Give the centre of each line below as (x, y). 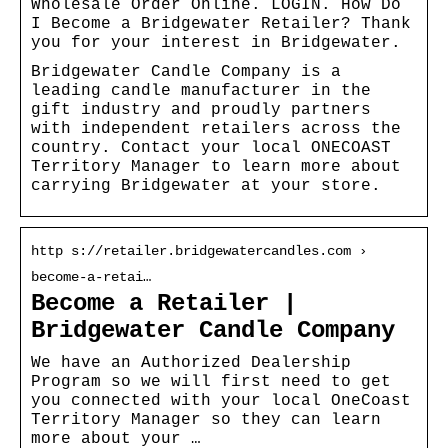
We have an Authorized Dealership (191, 362)
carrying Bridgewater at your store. (206, 185)
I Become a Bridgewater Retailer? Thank (221, 23)
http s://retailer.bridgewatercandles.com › (199, 250)
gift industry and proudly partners (201, 109)
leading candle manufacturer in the (201, 90)
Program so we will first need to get (211, 381)
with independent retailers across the (216, 128)
